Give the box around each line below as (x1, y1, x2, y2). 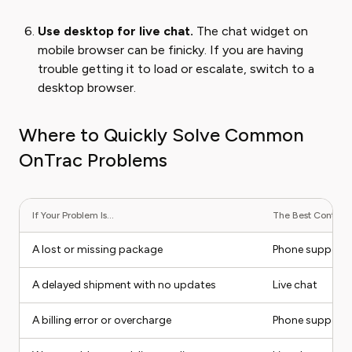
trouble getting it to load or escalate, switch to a (38, 61, 314, 76)
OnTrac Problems (19, 148, 167, 171)
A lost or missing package (32, 243, 163, 256)
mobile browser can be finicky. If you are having (38, 42, 303, 57)
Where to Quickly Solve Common (19, 123, 304, 146)
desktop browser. (38, 80, 136, 95)
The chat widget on (193, 24, 308, 38)
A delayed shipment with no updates (32, 278, 216, 291)
